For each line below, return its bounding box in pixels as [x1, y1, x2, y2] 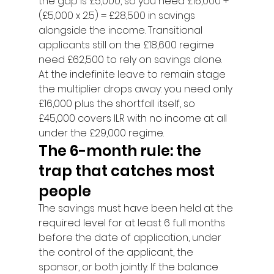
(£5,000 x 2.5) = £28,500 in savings [38, 9, 198, 23]
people [38, 181, 91, 201]
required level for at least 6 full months [38, 216, 228, 230]
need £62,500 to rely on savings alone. [38, 53, 222, 67]
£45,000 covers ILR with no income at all [38, 111, 229, 125]
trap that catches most [38, 161, 218, 181]
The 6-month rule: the [38, 141, 204, 161]
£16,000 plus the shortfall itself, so [38, 97, 198, 111]
